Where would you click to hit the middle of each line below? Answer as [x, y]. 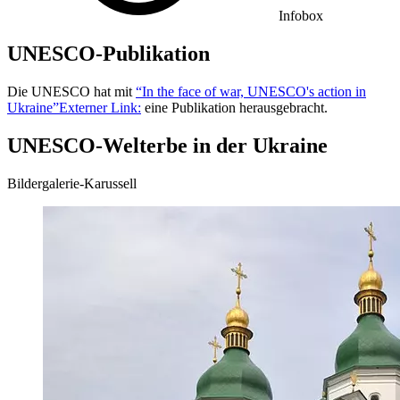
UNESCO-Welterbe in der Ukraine [167, 145]
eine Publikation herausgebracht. [234, 107]
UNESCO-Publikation [108, 54]
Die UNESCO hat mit [71, 91]
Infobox [301, 16]
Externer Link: [100, 107]
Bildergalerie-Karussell [72, 183]
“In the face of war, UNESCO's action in [251, 91]
